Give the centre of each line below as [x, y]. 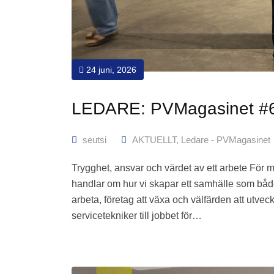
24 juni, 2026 [110, 69]
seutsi [94, 139]
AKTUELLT [154, 139]
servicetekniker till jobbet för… [137, 215]
